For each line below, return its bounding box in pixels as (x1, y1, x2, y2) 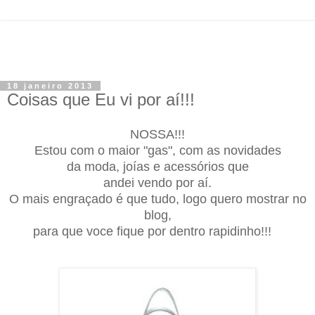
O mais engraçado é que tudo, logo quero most (8, 191, 274, 206)
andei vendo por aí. (103, 175, 212, 190)
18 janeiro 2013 (7, 82, 94, 90)
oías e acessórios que (125, 159, 249, 174)
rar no (273, 191, 307, 206)
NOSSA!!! (130, 127, 185, 141)
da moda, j (66, 159, 126, 174)
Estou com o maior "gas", (34, 143, 179, 157)
